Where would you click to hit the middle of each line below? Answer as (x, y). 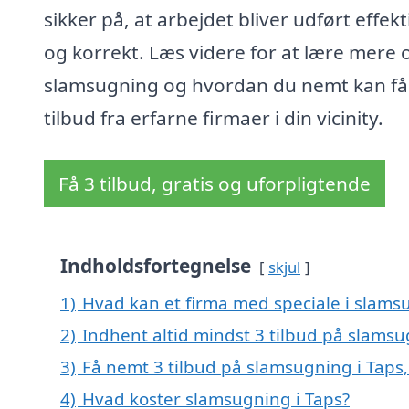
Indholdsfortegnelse (156, 266)
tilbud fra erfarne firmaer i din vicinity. (214, 118)
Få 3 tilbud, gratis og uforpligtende (215, 184)
